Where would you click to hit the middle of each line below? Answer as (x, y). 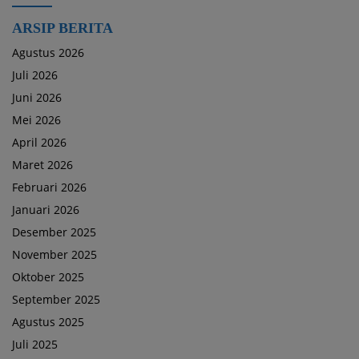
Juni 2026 (37, 97)
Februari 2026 (49, 187)
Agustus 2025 (48, 322)
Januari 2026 (46, 210)
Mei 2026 (36, 120)
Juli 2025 (35, 344)
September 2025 (56, 299)
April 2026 (39, 142)
